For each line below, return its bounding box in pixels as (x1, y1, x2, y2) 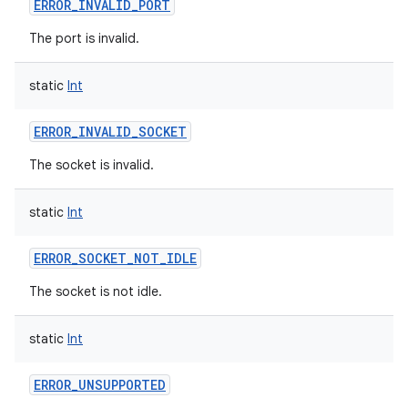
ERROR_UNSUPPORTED (34, 376, 166, 393)
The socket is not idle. (29, 283, 162, 300)
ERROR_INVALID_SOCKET (34, 123, 187, 140)
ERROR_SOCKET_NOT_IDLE (34, 250, 197, 267)
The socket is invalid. (29, 157, 154, 173)
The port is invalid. (29, 30, 139, 46)
